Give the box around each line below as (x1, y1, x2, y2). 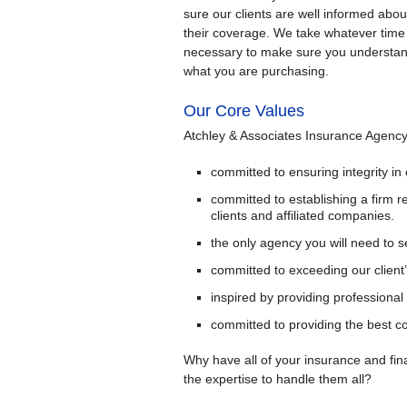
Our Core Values (184, 102, 304, 121)
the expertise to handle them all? (184, 372, 372, 387)
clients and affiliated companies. (211, 208, 394, 223)
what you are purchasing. (184, 64, 329, 79)
